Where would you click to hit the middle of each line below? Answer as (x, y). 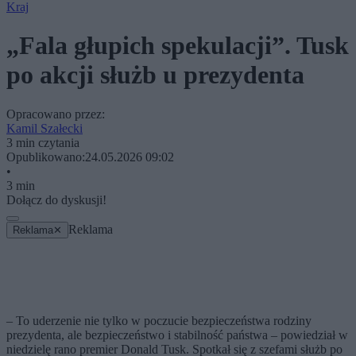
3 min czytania (43, 142)
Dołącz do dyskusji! (56, 199)
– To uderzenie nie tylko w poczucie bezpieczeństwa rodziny (159, 320)
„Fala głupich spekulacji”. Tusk (178, 46)
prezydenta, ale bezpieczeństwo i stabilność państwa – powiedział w (177, 335)
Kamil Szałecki (44, 128)
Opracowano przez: (56, 114)
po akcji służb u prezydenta (155, 75)
